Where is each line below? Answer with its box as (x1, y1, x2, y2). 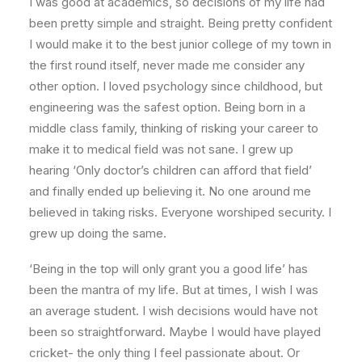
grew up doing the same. (29, 225, 166, 241)
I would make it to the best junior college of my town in (29, 36, 331, 52)
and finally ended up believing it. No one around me (29, 183, 311, 199)
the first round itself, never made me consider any (29, 57, 305, 73)
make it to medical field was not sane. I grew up (29, 141, 293, 157)
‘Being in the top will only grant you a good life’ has (29, 261, 308, 276)
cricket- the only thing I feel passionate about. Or (29, 345, 300, 360)
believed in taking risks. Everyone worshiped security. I (29, 204, 331, 220)
